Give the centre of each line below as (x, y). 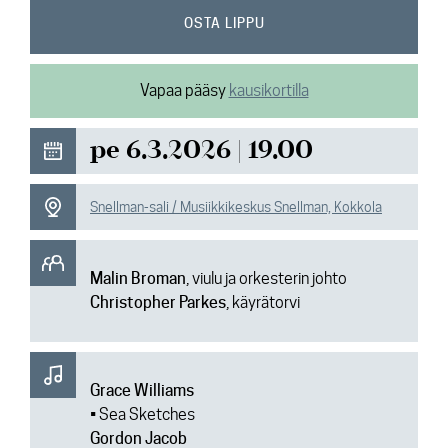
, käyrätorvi (263, 302)
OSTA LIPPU (224, 23)
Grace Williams (142, 390)
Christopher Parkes (158, 302)
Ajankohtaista (88, 21)
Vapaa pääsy (184, 90)
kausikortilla (268, 90)
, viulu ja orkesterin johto (266, 278)
